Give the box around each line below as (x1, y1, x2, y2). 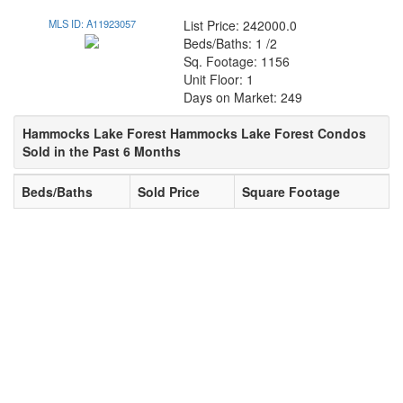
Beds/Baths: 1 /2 (184, 34, 278, 52)
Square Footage (242, 183, 340, 201)
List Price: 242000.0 (184, 16, 298, 34)
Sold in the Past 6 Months (22, 142, 181, 160)
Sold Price (138, 183, 200, 201)
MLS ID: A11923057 (48, 16, 136, 31)
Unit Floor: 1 (184, 70, 255, 88)
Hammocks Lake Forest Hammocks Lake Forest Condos (22, 124, 366, 142)
